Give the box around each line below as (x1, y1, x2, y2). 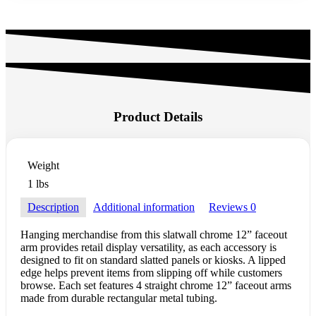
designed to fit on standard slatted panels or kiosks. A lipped (20, 254, 286, 267)
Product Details (114, 109, 202, 124)
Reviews (209, 201, 250, 214)
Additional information (93, 201, 195, 214)
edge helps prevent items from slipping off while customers (20, 267, 282, 279)
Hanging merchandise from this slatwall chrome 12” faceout (20, 229, 287, 241)
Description (28, 201, 79, 214)
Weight (28, 159, 59, 172)
